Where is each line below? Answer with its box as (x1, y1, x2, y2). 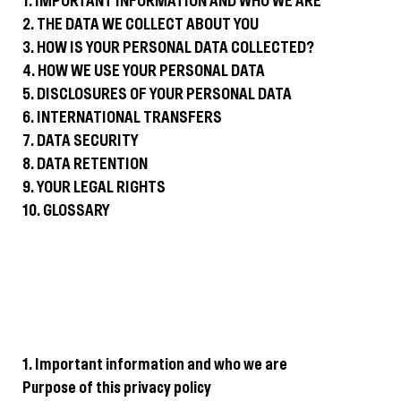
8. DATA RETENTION (22, 157, 148, 173)
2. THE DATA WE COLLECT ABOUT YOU (22, 17, 259, 33)
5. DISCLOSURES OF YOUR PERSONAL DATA (22, 87, 292, 103)
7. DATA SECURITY (22, 133, 139, 149)
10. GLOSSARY (22, 203, 110, 219)
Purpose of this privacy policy (22, 381, 211, 397)
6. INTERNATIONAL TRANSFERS (22, 110, 222, 126)
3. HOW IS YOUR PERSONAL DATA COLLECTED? (22, 40, 314, 56)
